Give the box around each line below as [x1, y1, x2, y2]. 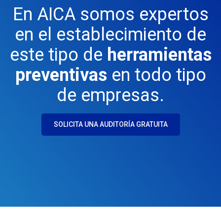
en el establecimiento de [15, 24, 206, 45]
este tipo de [9, 44, 107, 65]
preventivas [15, 64, 107, 85]
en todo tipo [107, 64, 206, 85]
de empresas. [57, 84, 164, 106]
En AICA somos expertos [12, 3, 209, 25]
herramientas [107, 44, 212, 65]
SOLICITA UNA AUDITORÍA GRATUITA [53, 120, 168, 128]
